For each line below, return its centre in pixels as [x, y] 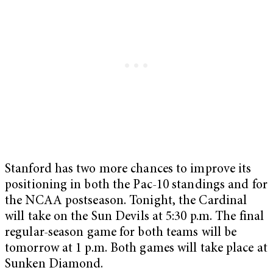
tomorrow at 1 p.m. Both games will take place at [136, 249]
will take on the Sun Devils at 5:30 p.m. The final [135, 217]
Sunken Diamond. [54, 264]
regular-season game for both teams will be [121, 233]
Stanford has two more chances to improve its [128, 169]
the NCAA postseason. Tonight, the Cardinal [126, 201]
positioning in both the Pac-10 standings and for [136, 185]
